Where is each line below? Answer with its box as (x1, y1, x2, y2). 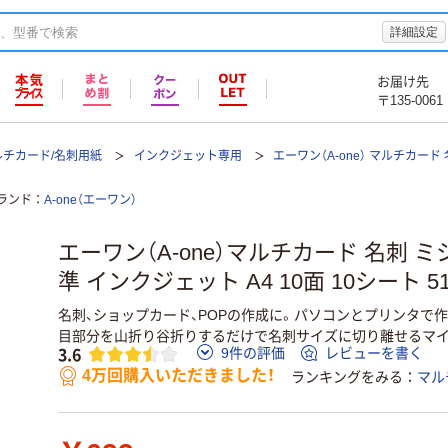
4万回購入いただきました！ (82, 367, 275, 385)
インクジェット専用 (133, 149, 242, 163)
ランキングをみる (291, 369, 403, 386)
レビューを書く (325, 345, 423, 362)
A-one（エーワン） (44, 193, 137, 207)
